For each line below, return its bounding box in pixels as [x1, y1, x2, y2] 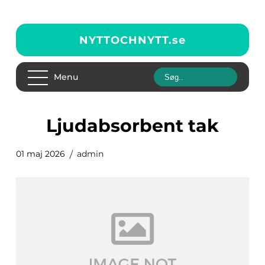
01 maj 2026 [16, 148, 65, 159]
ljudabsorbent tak [57, 115, 219, 137]
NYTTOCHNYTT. [79, 33, 172, 47]
